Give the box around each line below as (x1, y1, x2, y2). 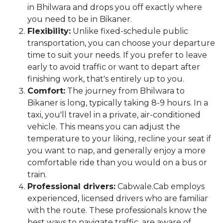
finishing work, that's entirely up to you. (27, 74, 186, 84)
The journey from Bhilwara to (65, 86, 185, 96)
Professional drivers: (27, 182, 115, 191)
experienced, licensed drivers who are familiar (27, 194, 208, 203)
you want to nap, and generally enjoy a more (27, 146, 206, 155)
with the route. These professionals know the (27, 206, 207, 215)
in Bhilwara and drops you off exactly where (27, 2, 202, 12)
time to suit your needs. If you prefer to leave (27, 50, 207, 60)
